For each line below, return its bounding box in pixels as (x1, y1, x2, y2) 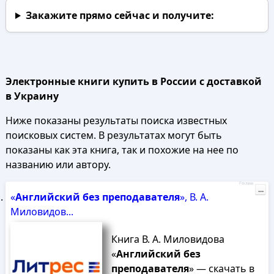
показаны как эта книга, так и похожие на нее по (5, 143, 239, 157)
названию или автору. (5, 158, 111, 171)
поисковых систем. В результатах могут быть (5, 128, 222, 142)
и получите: (149, 9, 214, 22)
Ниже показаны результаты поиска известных (5, 114, 227, 127)
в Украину (5, 89, 59, 103)
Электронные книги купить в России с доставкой (5, 75, 262, 88)
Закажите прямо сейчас (25, 9, 150, 22)
